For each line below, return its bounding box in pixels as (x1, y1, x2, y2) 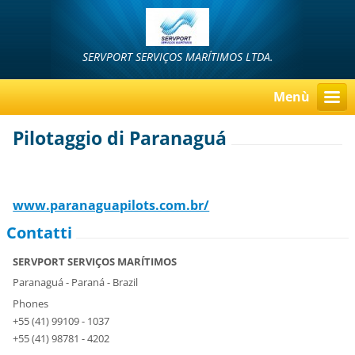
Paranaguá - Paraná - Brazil (13, 275, 139, 290)
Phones (13, 296, 49, 311)
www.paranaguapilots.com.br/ (13, 197, 210, 215)
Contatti (6, 222, 73, 244)
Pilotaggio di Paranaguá (13, 126, 227, 151)
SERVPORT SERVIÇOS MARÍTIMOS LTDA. (82, 49, 273, 64)
